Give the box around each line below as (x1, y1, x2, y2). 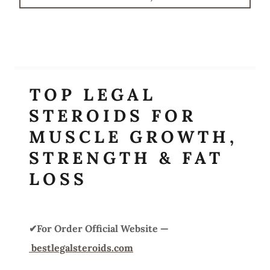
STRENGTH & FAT (29, 146, 224, 169)
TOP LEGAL (30, 83, 156, 105)
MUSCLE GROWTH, (29, 125, 237, 148)
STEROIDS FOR (29, 104, 196, 127)
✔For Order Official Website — (29, 222, 169, 234)
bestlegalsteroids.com (31, 241, 133, 254)
